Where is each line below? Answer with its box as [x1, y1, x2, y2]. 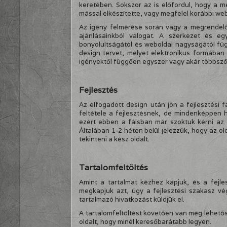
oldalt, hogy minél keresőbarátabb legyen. [79, 217, 211, 226]
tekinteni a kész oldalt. [79, 135, 149, 143]
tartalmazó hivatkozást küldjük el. [79, 195, 184, 204]
